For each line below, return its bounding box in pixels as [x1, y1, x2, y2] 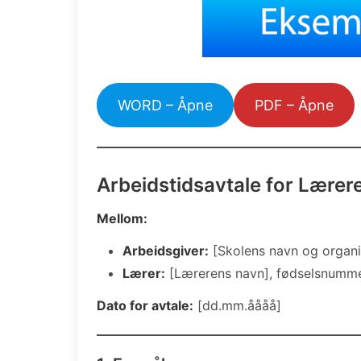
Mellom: [97, 210, 147, 226]
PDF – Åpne [254, 96, 334, 114]
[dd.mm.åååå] [193, 297, 281, 313]
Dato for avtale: [97, 297, 193, 313]
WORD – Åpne [117, 96, 213, 114]
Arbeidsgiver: [122, 242, 209, 259]
